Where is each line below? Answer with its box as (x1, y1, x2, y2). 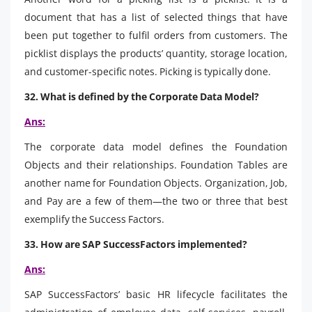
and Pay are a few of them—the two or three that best (24, 194, 288, 208)
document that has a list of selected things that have (24, 10, 288, 24)
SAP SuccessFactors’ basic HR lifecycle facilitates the (24, 287, 288, 301)
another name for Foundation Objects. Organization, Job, (24, 175, 288, 189)
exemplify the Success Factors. (24, 212, 164, 226)
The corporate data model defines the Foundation (24, 139, 288, 153)
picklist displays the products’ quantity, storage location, (24, 46, 288, 60)
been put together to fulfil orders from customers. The (24, 28, 288, 42)
